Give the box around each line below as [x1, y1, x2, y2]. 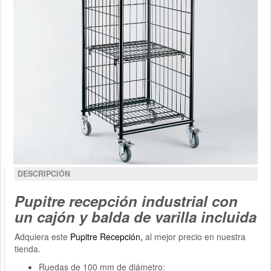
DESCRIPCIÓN [18, 168, 70, 180]
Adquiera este [15, 230, 70, 243]
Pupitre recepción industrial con [15, 191, 238, 212]
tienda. [15, 243, 41, 255]
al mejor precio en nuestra [143, 230, 246, 243]
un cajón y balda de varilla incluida [15, 206, 256, 227]
